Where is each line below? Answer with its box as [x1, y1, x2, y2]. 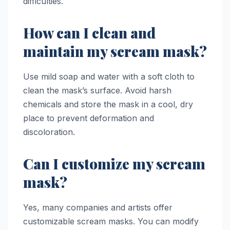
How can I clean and [23, 23, 156, 43]
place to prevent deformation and [23, 113, 154, 124]
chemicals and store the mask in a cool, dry [23, 99, 193, 110]
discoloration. [23, 127, 75, 138]
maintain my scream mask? [23, 42, 207, 61]
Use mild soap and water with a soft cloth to [23, 71, 195, 82]
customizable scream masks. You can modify [23, 216, 199, 227]
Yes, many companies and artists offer [23, 202, 172, 213]
